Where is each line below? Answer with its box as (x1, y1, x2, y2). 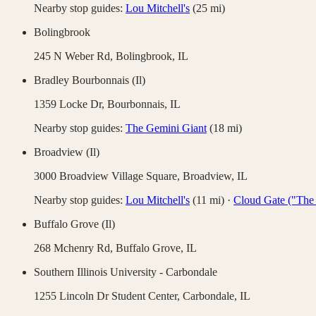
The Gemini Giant (126, 122, 207, 135)
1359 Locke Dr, (34, 98, 107, 111)
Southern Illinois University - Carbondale (34, 266, 217, 279)
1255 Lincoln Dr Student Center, (34, 290, 183, 303)
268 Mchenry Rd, (34, 242, 116, 255)
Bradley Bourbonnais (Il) (34, 74, 145, 87)
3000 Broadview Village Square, (34, 170, 183, 183)
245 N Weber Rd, (34, 50, 116, 63)
